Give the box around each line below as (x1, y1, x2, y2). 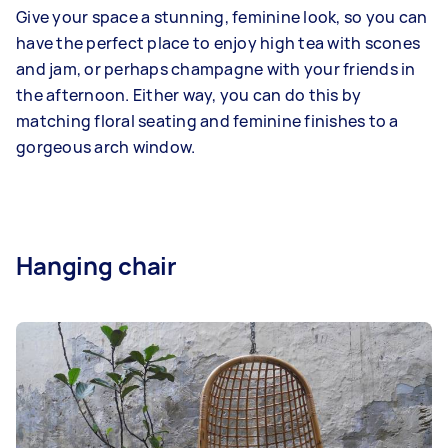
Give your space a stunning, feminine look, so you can (16, 5, 428, 28)
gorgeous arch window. (16, 135, 199, 158)
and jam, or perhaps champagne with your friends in (16, 57, 416, 80)
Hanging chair (16, 248, 178, 282)
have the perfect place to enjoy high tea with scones (16, 31, 420, 54)
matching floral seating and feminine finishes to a (16, 109, 399, 132)
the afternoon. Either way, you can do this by (16, 83, 362, 106)
